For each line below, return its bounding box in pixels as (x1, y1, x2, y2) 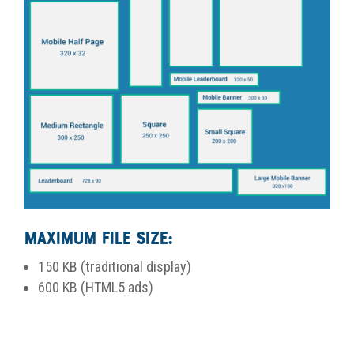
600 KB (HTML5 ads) (38, 278, 156, 296)
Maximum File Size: (24, 229, 177, 249)
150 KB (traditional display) (38, 258, 191, 275)
